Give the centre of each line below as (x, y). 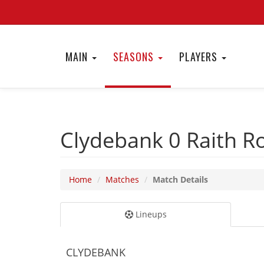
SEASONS (135, 57)
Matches (122, 179)
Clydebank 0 (123, 140)
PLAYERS (200, 57)
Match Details (180, 179)
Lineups (150, 214)
